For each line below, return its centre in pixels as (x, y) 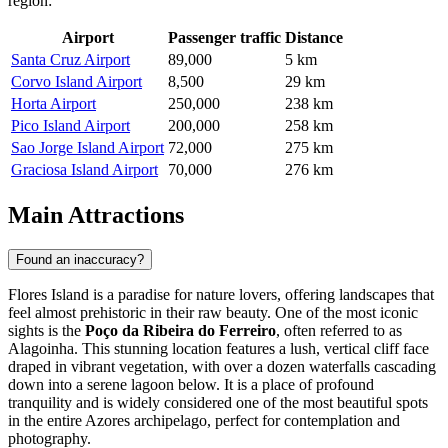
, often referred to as (339, 330)
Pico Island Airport (70, 125)
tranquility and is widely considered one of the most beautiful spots (218, 402)
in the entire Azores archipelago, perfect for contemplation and (204, 420)
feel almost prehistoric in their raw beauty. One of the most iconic (213, 312)
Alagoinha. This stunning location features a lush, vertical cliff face (218, 348)
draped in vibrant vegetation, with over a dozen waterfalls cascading (222, 366)
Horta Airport (53, 103)
